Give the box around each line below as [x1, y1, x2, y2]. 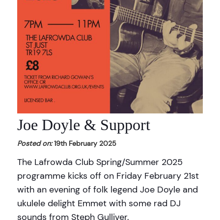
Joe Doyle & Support [17, 115, 150, 134]
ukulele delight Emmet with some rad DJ [17, 197, 181, 209]
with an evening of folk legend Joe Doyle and [17, 184, 198, 195]
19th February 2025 [52, 138, 116, 148]
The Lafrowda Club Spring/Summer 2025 [17, 156, 183, 167]
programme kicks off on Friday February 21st [17, 170, 199, 181]
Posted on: [17, 138, 52, 148]
